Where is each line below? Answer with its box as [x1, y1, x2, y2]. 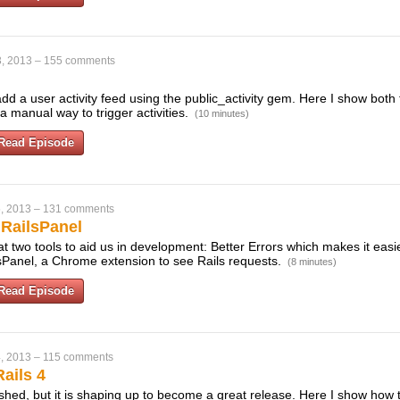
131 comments [43, 203, 114, 215]
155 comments [44, 54, 115, 67]
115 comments [43, 351, 113, 363]
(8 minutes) [287, 256, 337, 267]
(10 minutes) [195, 108, 249, 119]
